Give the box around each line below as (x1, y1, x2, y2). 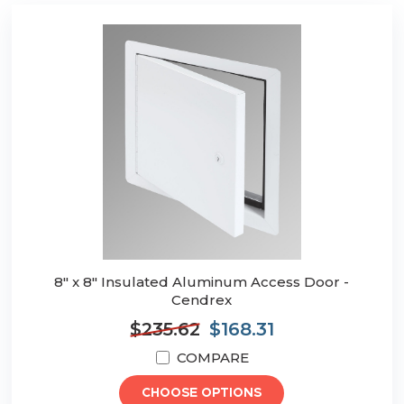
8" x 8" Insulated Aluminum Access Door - (54, 273, 350, 291)
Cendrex (171, 291, 233, 309)
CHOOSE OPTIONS (142, 387, 262, 400)
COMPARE (176, 349, 249, 367)
